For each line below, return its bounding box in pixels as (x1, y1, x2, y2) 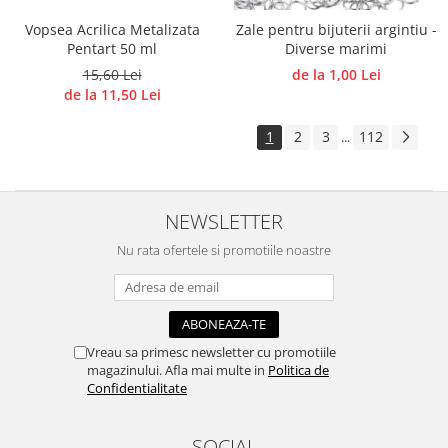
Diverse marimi (285, 39, 387, 58)
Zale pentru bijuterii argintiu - (235, 20, 437, 39)
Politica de (268, 361, 329, 379)
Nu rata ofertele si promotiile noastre (117, 241, 331, 259)
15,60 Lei (82, 65, 142, 84)
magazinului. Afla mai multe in (87, 361, 268, 379)
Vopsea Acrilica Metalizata (24, 20, 200, 39)
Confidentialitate (87, 379, 187, 397)
